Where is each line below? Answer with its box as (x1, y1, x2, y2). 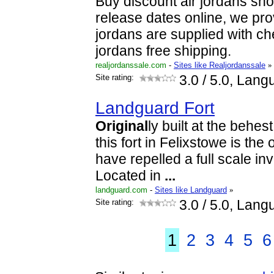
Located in (95, 168, 165, 183)
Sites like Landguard (155, 185, 227, 194)
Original (95, 119, 148, 134)
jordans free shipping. (95, 43, 231, 59)
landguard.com (95, 185, 147, 194)
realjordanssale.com (95, 61, 166, 70)
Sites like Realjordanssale (174, 61, 265, 70)
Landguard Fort (95, 98, 215, 117)
